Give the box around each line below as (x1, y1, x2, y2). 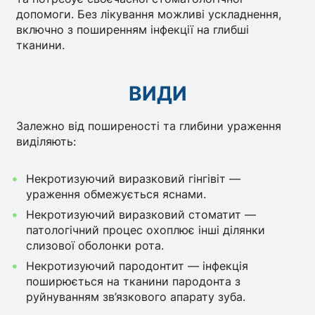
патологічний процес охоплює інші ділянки (25, 222, 265, 237)
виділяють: (16, 134, 77, 148)
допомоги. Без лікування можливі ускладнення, (16, 7, 282, 22)
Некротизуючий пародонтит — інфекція (25, 258, 248, 273)
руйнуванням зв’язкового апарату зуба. (25, 289, 245, 304)
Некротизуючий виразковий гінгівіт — (25, 171, 240, 186)
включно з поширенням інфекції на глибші (16, 22, 250, 37)
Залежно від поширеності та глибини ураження (16, 118, 282, 133)
